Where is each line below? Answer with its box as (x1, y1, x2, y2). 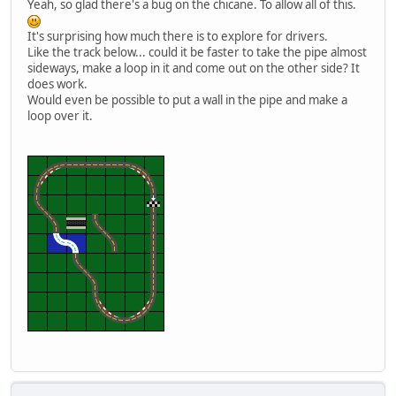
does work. (27, 76, 88, 93)
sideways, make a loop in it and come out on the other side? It (27, 60, 360, 77)
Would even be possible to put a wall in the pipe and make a (27, 92, 347, 109)
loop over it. (27, 108, 93, 125)
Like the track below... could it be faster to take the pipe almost (27, 44, 367, 61)
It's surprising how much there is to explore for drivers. (27, 28, 328, 45)
